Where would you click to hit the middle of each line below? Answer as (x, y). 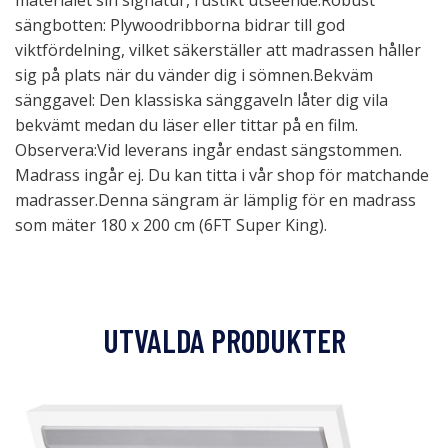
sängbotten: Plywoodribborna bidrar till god (180, 25)
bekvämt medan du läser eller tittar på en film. (186, 125)
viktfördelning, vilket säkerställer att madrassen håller (218, 50)
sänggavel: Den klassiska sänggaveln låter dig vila (201, 100)
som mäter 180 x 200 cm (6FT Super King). (171, 225)
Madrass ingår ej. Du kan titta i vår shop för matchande (222, 175)
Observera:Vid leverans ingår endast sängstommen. (208, 150)
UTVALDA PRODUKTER (224, 340)
